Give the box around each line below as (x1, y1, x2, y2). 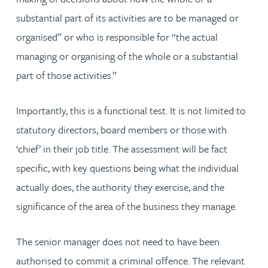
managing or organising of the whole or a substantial (16, 48, 238, 63)
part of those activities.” (16, 67, 117, 83)
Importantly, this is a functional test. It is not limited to (16, 102, 246, 118)
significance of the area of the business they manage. (16, 198, 237, 214)
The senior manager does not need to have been (16, 233, 220, 249)
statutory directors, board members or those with (16, 121, 227, 137)
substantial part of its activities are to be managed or (16, 10, 239, 25)
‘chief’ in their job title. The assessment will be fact (16, 141, 227, 156)
